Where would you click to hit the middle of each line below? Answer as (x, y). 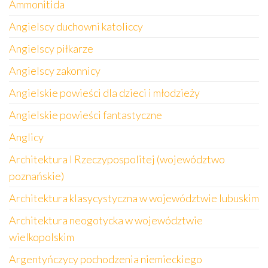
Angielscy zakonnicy (55, 71)
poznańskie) (36, 176)
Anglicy (26, 137)
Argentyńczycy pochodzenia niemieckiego (106, 259)
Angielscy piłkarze (51, 48)
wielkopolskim (42, 237)
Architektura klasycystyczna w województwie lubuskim (134, 198)
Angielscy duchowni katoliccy (76, 26)
